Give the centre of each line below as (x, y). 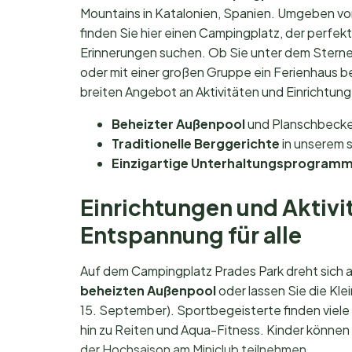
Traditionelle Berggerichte (196, 143)
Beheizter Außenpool (178, 123)
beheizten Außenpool (148, 290)
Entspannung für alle (191, 234)
